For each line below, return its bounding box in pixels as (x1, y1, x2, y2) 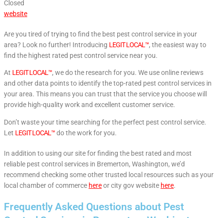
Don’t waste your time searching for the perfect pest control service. (4, 118, 206, 127)
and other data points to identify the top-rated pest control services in (4, 79, 212, 88)
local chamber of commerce (4, 182, 89, 190)
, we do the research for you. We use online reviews (52, 69, 203, 77)
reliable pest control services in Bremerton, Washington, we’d (4, 160, 185, 168)
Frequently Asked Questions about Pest (4, 201, 184, 213)
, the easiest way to (149, 40, 206, 49)
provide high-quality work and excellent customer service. (4, 101, 175, 109)
